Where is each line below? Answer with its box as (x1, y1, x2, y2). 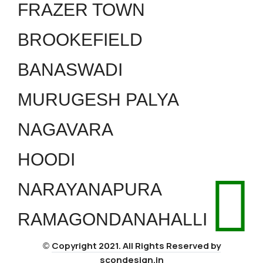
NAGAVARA (18, 119, 113, 139)
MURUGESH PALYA (18, 89, 179, 109)
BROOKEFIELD (18, 29, 143, 49)
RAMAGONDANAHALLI (18, 209, 207, 229)
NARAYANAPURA (18, 179, 162, 199)
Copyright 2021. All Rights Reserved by (51, 239, 221, 252)
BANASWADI (18, 59, 123, 79)
